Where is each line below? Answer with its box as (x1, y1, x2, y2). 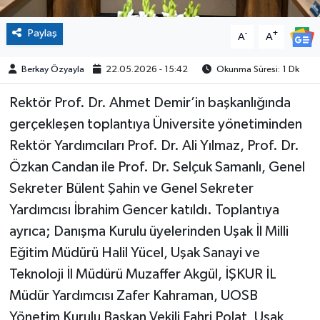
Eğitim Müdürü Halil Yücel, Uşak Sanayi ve (9, 246, 260, 261)
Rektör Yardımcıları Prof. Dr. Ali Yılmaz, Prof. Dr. (9, 139, 299, 154)
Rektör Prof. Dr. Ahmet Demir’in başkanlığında (9, 96, 291, 111)
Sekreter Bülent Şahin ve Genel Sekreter (9, 181, 254, 196)
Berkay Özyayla (21, 65, 85, 75)
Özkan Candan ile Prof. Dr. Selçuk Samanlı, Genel (9, 160, 305, 175)
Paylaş (27, 28, 57, 39)
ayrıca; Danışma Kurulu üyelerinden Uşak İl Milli (9, 224, 289, 239)
